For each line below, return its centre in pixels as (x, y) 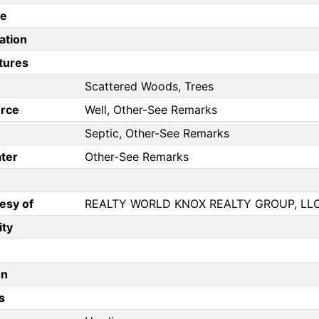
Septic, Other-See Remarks (157, 134)
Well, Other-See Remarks (151, 110)
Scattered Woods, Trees (149, 87)
